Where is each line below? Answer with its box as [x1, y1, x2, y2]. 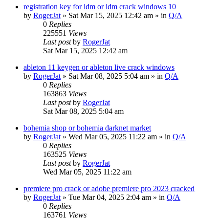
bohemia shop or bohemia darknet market [23, 123, 151, 132]
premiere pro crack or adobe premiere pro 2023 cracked [23, 184, 195, 193]
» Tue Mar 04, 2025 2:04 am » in [61, 193, 167, 201]
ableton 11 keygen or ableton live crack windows [23, 63, 175, 71]
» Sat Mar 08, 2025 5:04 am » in [61, 71, 165, 80]
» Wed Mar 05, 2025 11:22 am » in [61, 132, 173, 141]
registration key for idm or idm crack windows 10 [23, 2, 176, 11]
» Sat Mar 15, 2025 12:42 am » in [61, 11, 169, 20]
